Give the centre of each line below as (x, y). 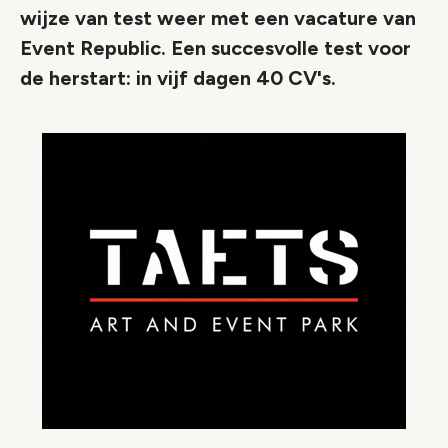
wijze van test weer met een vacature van (218, 18)
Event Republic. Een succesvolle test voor (215, 48)
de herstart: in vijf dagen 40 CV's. (178, 78)
